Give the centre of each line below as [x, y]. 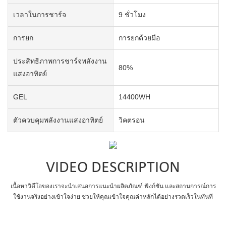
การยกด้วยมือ [139, 38]
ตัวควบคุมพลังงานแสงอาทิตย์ [58, 120]
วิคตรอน [131, 120]
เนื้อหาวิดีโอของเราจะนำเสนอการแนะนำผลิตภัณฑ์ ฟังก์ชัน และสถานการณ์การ [113, 186]
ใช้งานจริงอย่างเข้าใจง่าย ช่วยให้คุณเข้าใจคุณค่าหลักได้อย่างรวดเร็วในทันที [113, 196]
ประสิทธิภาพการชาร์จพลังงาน [60, 61]
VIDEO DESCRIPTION [113, 168]
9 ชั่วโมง [132, 15]
